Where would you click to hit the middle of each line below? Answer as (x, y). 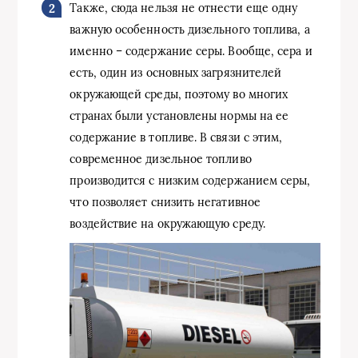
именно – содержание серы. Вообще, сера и (191, 51)
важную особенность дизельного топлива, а (190, 29)
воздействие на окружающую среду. (167, 223)
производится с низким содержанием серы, (190, 180)
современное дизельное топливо (161, 159)
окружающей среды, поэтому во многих (179, 94)
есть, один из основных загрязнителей (176, 72)
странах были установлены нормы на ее (179, 115)
